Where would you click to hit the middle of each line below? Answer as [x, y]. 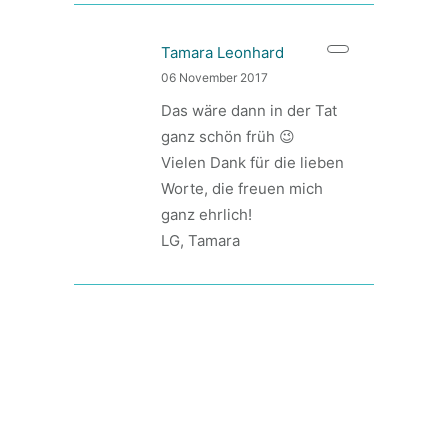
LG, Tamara [200, 240]
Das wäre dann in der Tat [249, 110]
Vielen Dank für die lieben [252, 162]
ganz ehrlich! [206, 214]
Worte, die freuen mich [242, 188]
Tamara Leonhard [222, 52]
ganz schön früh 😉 [228, 136]
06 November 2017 [214, 77]
